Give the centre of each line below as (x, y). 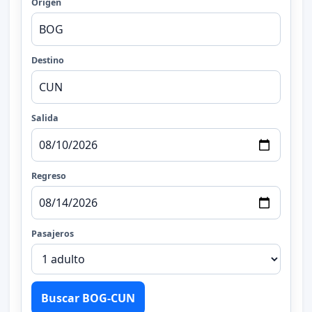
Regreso (48, 175)
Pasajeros (52, 233)
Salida (45, 118)
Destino (47, 60)
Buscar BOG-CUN (88, 298)
